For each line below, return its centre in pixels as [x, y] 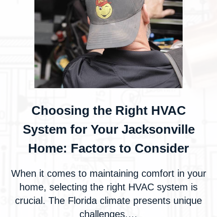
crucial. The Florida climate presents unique [108, 201]
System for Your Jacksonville [108, 129]
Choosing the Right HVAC [108, 110]
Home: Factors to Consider [108, 148]
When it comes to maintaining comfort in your [108, 173]
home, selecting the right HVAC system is [108, 187]
